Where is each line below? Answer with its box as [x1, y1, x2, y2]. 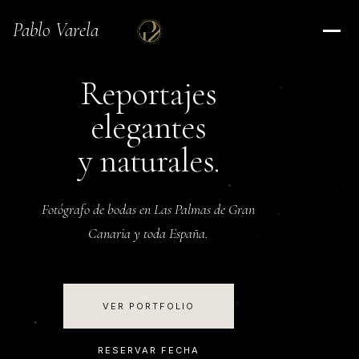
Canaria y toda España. [88, 224, 209, 242]
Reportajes [80, 74, 217, 114]
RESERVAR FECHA [97, 345, 200, 356]
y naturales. [78, 141, 220, 181]
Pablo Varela [13, 18, 99, 42]
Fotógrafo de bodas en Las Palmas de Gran [42, 200, 256, 218]
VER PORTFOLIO [102, 301, 195, 312]
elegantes [91, 107, 207, 147]
